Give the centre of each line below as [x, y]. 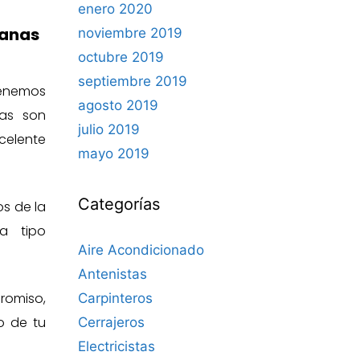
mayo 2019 [114, 153]
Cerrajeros [111, 322]
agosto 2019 [118, 105]
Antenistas [112, 274]
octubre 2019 [121, 57]
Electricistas [117, 346]
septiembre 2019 [133, 81]
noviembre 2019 [130, 33]
